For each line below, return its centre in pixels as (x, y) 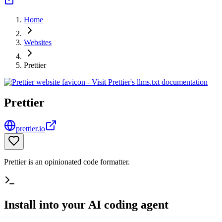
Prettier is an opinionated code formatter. (67, 162)
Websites (38, 42)
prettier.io (30, 129)
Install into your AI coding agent (86, 205)
